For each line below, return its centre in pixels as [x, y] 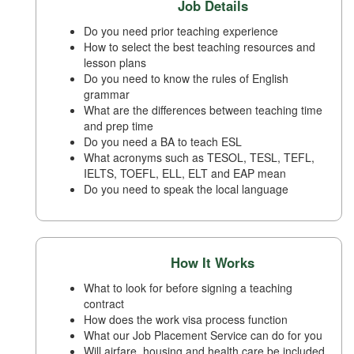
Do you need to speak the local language [186, 189]
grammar [107, 94]
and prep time [119, 126]
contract [104, 304]
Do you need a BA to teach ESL [163, 142]
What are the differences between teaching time [203, 110]
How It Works [213, 263]
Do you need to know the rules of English [186, 79]
